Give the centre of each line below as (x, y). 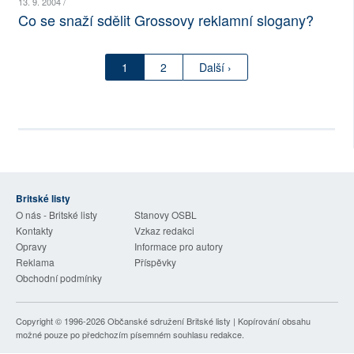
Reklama (35, 262)
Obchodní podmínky (59, 278)
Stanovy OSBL (166, 215)
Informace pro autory (179, 247)
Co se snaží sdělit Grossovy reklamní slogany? (166, 20)
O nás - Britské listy (56, 215)
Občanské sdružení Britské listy (169, 321)
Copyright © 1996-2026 (62, 321)
